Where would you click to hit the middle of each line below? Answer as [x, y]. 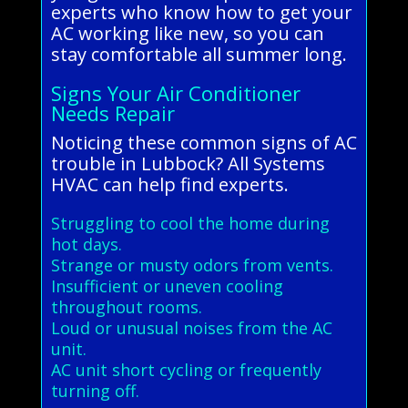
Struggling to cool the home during [190, 224]
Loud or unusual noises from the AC [191, 328]
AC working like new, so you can [187, 34]
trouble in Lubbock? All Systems [188, 164]
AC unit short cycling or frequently [186, 370]
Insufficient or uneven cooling [167, 286]
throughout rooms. [126, 307]
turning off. [95, 391]
